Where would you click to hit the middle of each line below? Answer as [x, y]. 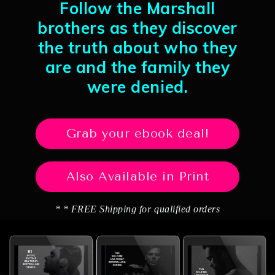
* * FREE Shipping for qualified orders [137, 209]
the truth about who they [137, 48]
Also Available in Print [137, 176]
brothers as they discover [137, 28]
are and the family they [137, 67]
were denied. [137, 87]
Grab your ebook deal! [137, 134]
